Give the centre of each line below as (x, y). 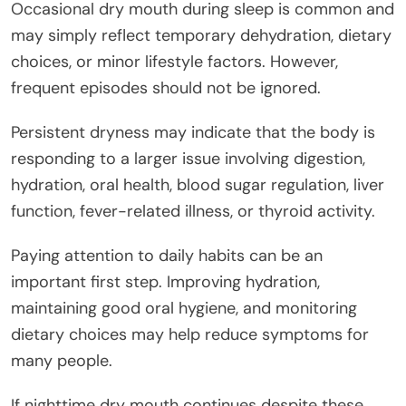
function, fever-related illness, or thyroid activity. (193, 211)
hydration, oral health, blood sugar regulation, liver (198, 184)
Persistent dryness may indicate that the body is (193, 132)
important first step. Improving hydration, (165, 281)
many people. (62, 360)
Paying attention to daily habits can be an (167, 255)
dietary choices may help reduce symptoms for (190, 334)
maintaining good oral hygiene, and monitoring (184, 308)
